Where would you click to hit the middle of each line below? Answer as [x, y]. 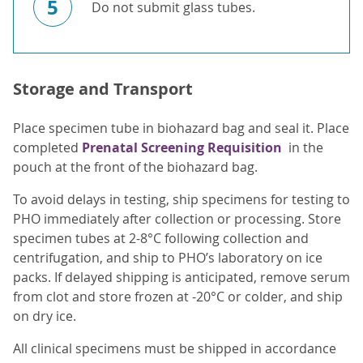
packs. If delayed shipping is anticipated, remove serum [181, 278]
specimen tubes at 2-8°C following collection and [161, 239]
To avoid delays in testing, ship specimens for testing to [181, 200]
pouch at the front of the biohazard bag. [135, 167]
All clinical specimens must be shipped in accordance [175, 349]
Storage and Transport [103, 89]
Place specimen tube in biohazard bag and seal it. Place [181, 128]
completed [47, 148]
